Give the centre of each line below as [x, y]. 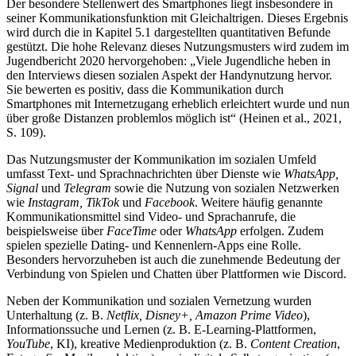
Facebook [170, 203]
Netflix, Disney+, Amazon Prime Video [205, 315]
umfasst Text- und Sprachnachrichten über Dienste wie [145, 174]
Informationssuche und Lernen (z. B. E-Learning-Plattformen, [161, 330]
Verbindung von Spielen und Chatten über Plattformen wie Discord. [176, 274]
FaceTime [132, 231]
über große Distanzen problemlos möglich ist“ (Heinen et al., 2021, [174, 118]
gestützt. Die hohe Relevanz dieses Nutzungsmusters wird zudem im [178, 47]
